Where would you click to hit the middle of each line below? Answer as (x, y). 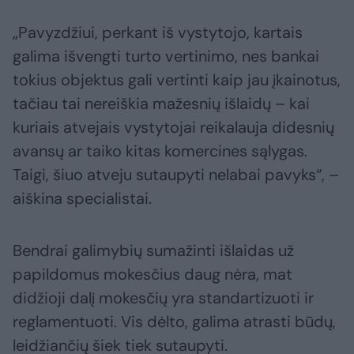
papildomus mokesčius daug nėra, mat (153, 275)
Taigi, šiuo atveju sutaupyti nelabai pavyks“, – (176, 175)
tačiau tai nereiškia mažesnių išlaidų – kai (161, 104)
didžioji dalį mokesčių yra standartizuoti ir (163, 298)
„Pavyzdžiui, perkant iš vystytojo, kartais (158, 33)
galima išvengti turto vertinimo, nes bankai (166, 56)
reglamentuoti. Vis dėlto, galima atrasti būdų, (174, 322)
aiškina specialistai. (82, 199)
